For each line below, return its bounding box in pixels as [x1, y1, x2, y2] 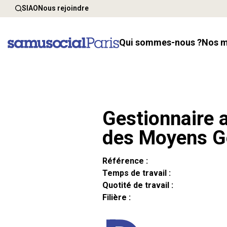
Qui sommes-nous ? [126, 37, 202, 48]
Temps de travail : [102, 168, 171, 178]
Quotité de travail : [102, 180, 173, 190]
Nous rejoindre [38, 4, 89, 12]
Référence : [102, 156, 148, 166]
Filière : [102, 193, 131, 202]
